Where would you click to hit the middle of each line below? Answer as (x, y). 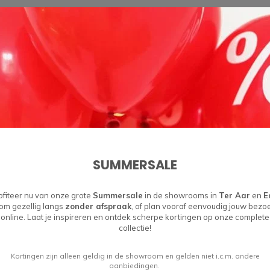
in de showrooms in (181, 195)
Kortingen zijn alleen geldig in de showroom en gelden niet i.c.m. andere (135, 256)
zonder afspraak (98, 206)
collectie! (135, 228)
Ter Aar (234, 195)
